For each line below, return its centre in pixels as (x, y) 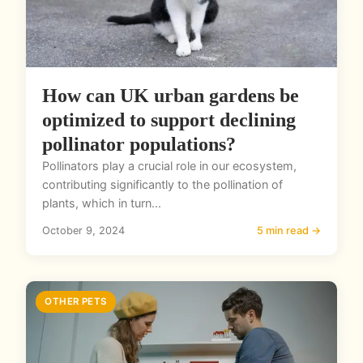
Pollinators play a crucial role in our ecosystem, (169, 166)
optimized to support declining (169, 120)
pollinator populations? (139, 145)
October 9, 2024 (83, 231)
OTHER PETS (76, 302)
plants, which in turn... (102, 203)
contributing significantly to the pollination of (162, 185)
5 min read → (289, 231)
